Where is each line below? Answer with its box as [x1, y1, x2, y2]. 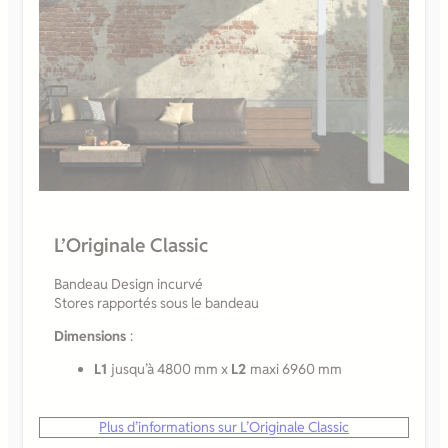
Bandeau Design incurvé [54, 274, 203, 293]
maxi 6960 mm [250, 359, 342, 378]
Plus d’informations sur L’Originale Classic [98, 417, 349, 436]
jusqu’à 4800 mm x [111, 359, 231, 378]
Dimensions [54, 326, 130, 345]
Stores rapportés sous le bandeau [54, 293, 259, 312]
